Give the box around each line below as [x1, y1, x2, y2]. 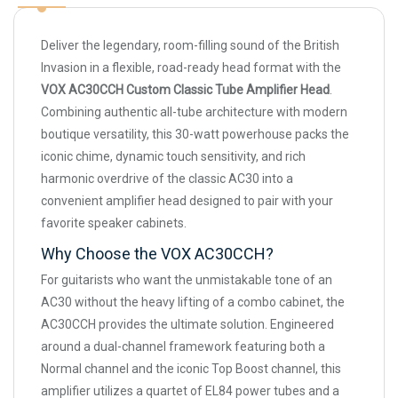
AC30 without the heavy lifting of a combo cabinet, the [41, 295, 345, 309]
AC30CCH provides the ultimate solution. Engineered [41, 317, 334, 331]
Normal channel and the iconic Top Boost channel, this [41, 362, 341, 376]
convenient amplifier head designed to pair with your [41, 194, 333, 208]
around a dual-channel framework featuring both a [41, 339, 325, 354]
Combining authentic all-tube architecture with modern [41, 105, 347, 119]
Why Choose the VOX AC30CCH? [41, 244, 274, 263]
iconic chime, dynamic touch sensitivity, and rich [41, 149, 306, 163]
